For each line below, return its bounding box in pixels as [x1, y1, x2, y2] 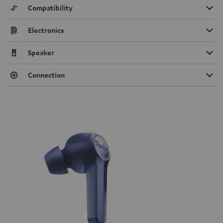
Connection [28, 70, 65, 80]
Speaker [28, 48, 54, 58]
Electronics [28, 25, 64, 35]
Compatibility [28, 3, 73, 13]
